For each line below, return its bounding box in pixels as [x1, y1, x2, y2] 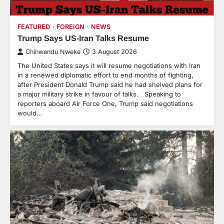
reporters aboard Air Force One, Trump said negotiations [17, 99, 193, 107]
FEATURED [17, 22, 50, 30]
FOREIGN [56, 22, 84, 30]
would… [17, 108, 42, 117]
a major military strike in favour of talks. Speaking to [17, 89, 181, 98]
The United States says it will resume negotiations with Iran [17, 61, 200, 69]
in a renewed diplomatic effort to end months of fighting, [17, 70, 193, 79]
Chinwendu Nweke [25, 47, 80, 55]
